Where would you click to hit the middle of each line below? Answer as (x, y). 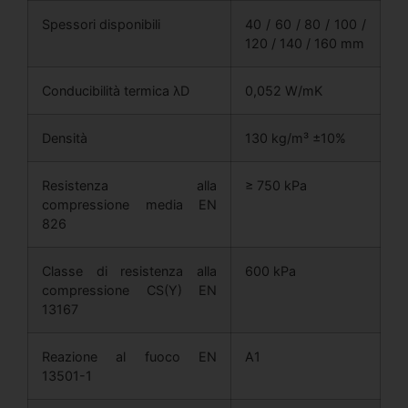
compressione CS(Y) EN (129, 290)
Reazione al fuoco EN (129, 356)
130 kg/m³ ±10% (296, 138)
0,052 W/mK (284, 90)
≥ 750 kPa (276, 185)
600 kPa (270, 270)
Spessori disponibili (101, 24)
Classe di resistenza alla (129, 270)
